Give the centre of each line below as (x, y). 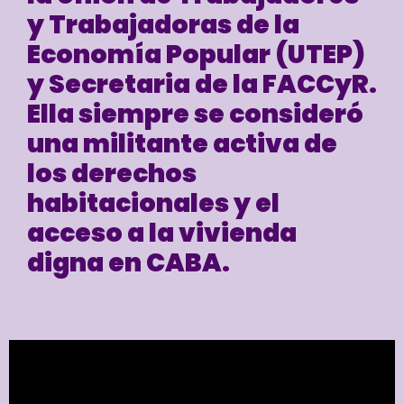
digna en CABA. (129, 262)
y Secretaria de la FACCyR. (202, 84)
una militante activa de (182, 143)
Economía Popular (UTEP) (196, 54)
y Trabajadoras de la (163, 24)
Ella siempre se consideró (195, 114)
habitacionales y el (153, 203)
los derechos (112, 173)
